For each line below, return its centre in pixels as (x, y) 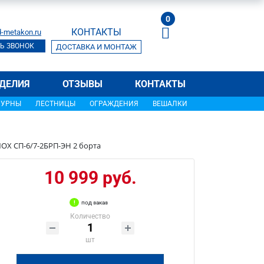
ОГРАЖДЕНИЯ (114, 104)
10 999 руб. (90, 178)
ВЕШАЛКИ (170, 104)
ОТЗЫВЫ (82, 84)
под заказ (95, 202)
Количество (90, 216)
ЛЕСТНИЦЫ (55, 104)
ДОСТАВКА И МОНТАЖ (96, 47)
